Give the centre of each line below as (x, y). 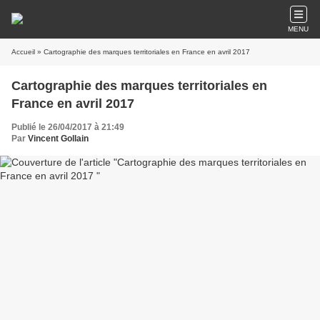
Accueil (23, 52)
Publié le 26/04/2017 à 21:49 (68, 127)
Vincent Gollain (58, 139)
